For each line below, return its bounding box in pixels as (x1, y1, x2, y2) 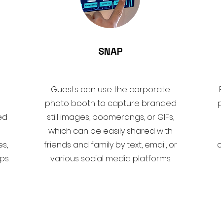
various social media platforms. (50, 153, 171, 164)
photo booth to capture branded (44, 98, 177, 109)
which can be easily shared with (48, 125, 173, 137)
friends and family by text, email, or (44, 139, 177, 150)
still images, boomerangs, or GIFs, (47, 111, 174, 123)
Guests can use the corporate (51, 84, 170, 95)
